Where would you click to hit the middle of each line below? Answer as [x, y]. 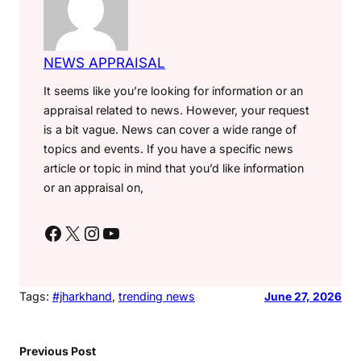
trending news [157, 297]
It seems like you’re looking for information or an [173, 91]
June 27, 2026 [303, 297]
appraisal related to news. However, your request [176, 110]
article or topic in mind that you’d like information [174, 168]
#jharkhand [82, 297]
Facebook [48, 232]
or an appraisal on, [93, 188]
